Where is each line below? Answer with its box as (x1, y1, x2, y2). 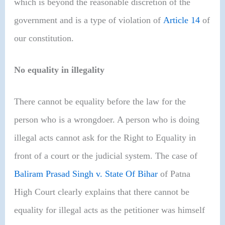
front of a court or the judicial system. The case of (14, 151, 198, 161)
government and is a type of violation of (14, 15, 164, 25)
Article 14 (163, 15, 203, 25)
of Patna (158, 169, 191, 179)
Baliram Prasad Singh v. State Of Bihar (14, 169, 158, 179)
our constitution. (14, 33, 74, 43)
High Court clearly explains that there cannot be (14, 187, 190, 197)
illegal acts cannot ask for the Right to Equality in (14, 133, 196, 143)
